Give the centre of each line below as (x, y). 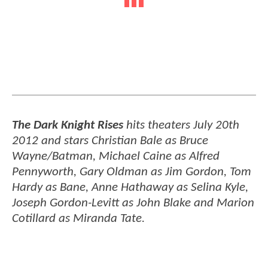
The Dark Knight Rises (68, 125)
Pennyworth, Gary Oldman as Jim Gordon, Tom (132, 172)
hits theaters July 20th (181, 125)
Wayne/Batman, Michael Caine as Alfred (116, 156)
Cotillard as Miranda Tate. (78, 218)
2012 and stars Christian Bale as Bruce (110, 141)
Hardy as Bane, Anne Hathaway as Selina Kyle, (130, 187)
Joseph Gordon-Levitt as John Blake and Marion (133, 203)
